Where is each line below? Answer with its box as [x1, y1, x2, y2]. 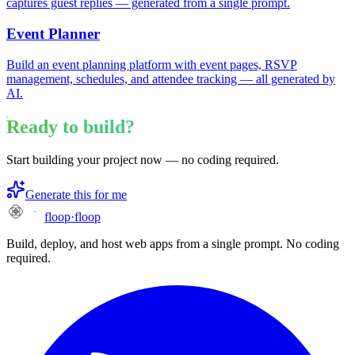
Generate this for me [25, 188, 127, 202]
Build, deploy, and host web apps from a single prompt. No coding [6, 237, 339, 251]
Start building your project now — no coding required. [6, 153, 279, 167]
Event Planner [6, 25, 100, 42]
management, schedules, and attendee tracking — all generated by [6, 71, 335, 86]
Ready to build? [6, 116, 135, 137]
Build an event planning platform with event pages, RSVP [6, 57, 297, 71]
